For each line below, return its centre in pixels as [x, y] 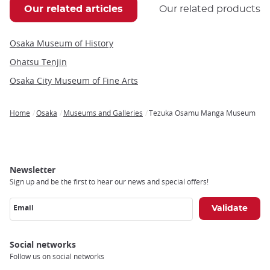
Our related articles [74, 9]
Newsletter [33, 170]
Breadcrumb [35, 122]
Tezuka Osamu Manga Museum [202, 113]
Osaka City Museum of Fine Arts [74, 81]
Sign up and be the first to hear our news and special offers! [109, 182]
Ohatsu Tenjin [38, 62]
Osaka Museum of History [61, 43]
